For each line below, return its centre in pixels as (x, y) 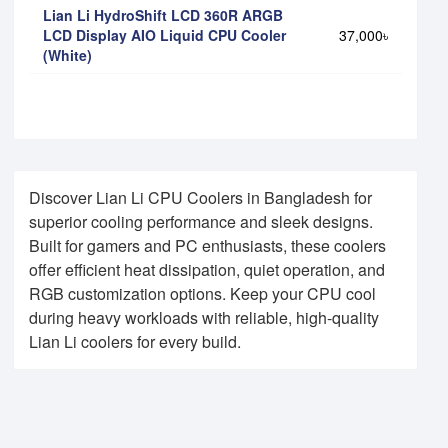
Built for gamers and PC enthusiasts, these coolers (207, 246)
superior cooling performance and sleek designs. (201, 222)
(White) (67, 55)
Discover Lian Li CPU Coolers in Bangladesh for (200, 198)
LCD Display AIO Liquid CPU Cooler (164, 35)
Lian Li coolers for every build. (135, 342)
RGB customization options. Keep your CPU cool (202, 294)
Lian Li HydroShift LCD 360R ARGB (163, 15)
